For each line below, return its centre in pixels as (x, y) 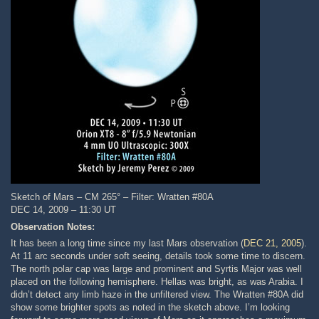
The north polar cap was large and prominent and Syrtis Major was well (157, 268)
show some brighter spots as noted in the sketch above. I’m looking (151, 307)
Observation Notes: (53, 226)
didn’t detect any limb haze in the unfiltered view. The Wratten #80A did (157, 294)
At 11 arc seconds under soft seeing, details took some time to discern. (158, 256)
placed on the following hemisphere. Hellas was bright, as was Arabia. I (157, 281)
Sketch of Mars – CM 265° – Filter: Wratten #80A (113, 197)
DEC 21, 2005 (273, 243)
